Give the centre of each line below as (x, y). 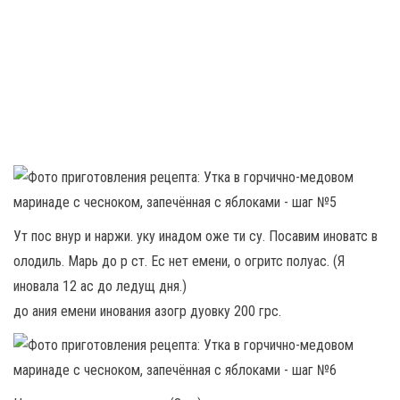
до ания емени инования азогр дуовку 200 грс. (147, 312)
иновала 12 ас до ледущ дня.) (100, 287)
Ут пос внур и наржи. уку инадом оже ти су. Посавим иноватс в (196, 237)
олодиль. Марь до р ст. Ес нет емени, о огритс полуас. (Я (179, 262)
